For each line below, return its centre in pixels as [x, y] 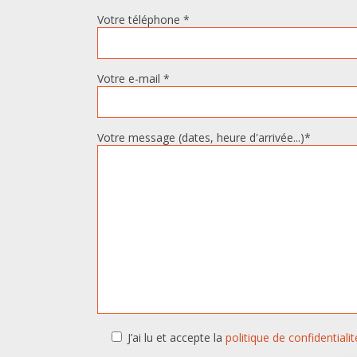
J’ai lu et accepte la [177, 337]
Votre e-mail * [133, 78]
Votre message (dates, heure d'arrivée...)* [204, 137]
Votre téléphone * [143, 20]
